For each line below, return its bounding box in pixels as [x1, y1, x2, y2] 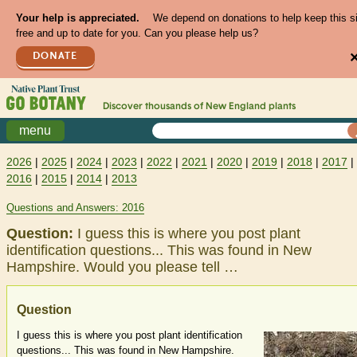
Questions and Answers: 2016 [6, 202, 144, 214]
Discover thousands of [102, 102, 206, 112]
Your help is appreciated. [15, 12, 139, 25]
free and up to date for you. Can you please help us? [15, 27, 258, 40]
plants [265, 102, 296, 112]
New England [205, 102, 266, 112]
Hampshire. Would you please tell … [6, 259, 238, 276]
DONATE [33, 50, 78, 61]
